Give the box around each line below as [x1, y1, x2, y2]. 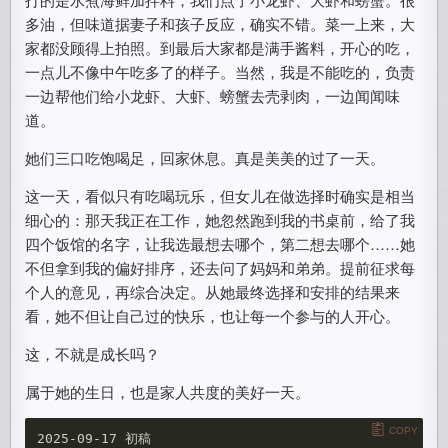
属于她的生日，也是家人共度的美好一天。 [25, 381, 311, 402]
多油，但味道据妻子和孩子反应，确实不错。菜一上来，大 [25, 13, 416, 34]
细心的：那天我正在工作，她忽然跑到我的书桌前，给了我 [25, 209, 416, 230]
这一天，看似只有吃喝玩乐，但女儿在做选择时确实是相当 [25, 185, 416, 206]
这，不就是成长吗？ [25, 343, 161, 364]
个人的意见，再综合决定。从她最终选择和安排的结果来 [25, 281, 401, 302]
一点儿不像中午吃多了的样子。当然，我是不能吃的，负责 [25, 61, 416, 82]
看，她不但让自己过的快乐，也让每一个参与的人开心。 [25, 305, 401, 326]
